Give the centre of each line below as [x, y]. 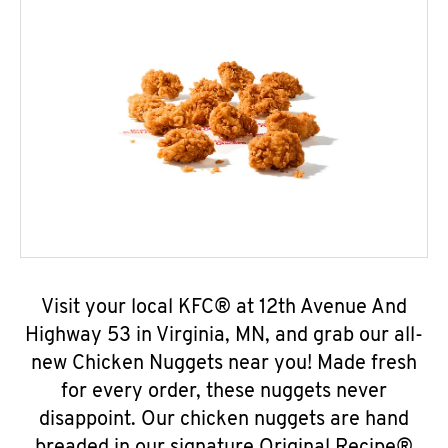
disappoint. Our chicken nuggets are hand [224, 420]
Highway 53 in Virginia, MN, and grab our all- [224, 336]
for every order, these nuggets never [224, 392]
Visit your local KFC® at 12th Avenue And [224, 308]
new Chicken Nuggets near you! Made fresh [224, 364]
